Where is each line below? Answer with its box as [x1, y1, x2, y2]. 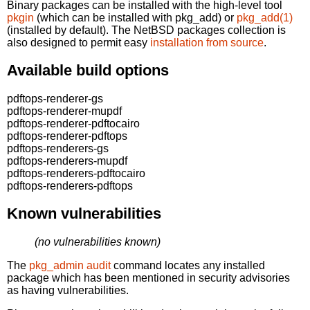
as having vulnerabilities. [7, 284, 129, 296]
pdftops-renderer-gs [7, 92, 103, 104]
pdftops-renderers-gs [7, 142, 109, 154]
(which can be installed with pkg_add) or [34, 11, 237, 24]
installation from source [150, 36, 264, 48]
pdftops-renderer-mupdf [7, 104, 122, 117]
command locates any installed [111, 259, 265, 271]
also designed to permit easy [7, 36, 150, 48]
